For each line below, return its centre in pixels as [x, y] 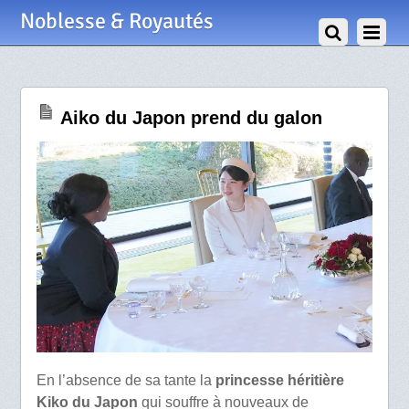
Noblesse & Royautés [117, 21]
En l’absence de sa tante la [126, 380]
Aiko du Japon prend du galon [191, 118]
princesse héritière [279, 380]
